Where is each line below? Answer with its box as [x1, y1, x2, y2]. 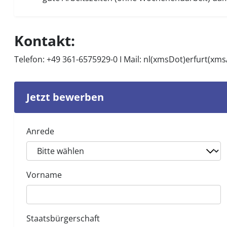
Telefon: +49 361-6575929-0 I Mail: [14, 54, 143, 65]
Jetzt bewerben [26, 90, 104, 104]
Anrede [26, 126, 54, 137]
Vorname [26, 169, 62, 180]
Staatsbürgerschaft [26, 213, 100, 224]
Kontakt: [14, 31, 75, 50]
